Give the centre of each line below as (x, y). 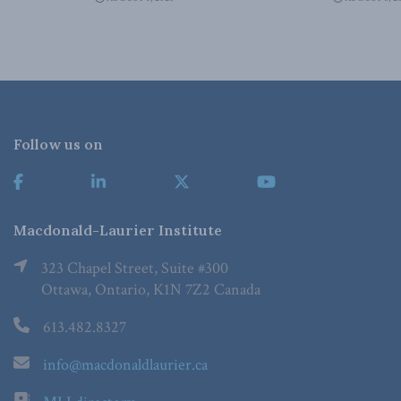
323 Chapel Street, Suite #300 (134, 269)
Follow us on (58, 145)
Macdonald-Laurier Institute (118, 230)
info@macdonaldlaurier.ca (125, 365)
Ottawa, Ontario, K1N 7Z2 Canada (150, 290)
